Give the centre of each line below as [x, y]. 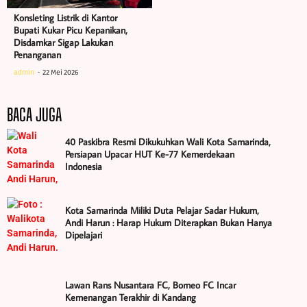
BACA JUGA [34, 115]
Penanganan [37, 55]
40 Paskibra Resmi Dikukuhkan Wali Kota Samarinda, [168, 142]
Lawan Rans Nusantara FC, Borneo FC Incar [150, 285]
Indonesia [84, 167]
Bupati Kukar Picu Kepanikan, [71, 30]
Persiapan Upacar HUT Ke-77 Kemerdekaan [150, 155]
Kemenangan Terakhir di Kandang [131, 298]
